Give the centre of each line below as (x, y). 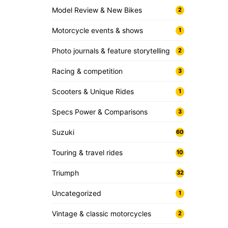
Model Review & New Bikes (97, 10)
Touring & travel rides (87, 152)
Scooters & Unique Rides (93, 91)
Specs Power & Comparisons (100, 112)
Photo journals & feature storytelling (111, 51)
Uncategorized (77, 193)
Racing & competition (87, 71)
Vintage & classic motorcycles (102, 213)
